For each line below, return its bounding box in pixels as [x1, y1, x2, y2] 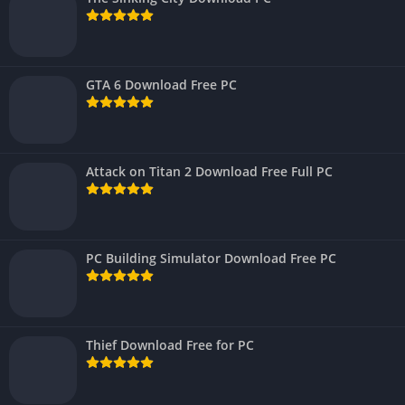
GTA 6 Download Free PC [86, 76, 237, 94]
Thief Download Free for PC [86, 336, 254, 354]
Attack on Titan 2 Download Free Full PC [86, 163, 333, 181]
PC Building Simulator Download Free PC [86, 250, 336, 268]
